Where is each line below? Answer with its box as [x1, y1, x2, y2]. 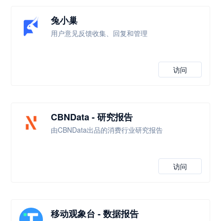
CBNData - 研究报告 [51, 110, 133, 123]
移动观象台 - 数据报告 [51, 207, 139, 220]
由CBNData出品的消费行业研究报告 [51, 125, 163, 135]
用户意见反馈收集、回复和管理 [51, 28, 148, 38]
